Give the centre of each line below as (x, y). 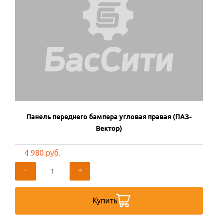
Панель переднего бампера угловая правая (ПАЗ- (109, 117)
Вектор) (109, 128)
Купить (105, 200)
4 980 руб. (43, 153)
